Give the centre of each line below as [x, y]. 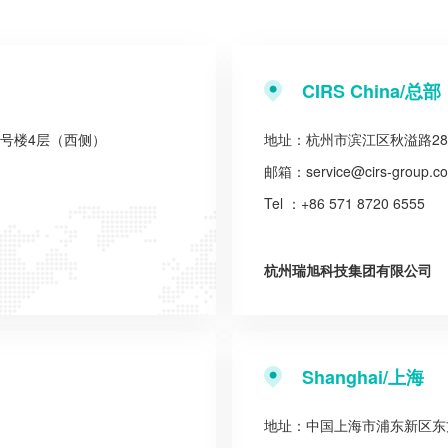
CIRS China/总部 [371, 91]
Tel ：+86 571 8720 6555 [344, 203]
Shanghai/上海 [363, 377]
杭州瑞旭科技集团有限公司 [348, 270]
